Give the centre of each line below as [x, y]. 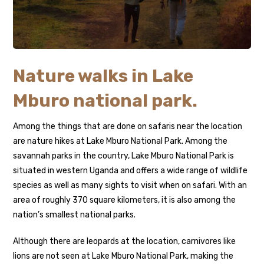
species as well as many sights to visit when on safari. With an [130, 186]
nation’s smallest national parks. [75, 215]
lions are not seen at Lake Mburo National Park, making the [123, 256]
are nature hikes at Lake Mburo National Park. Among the [121, 141]
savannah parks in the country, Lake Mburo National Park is [124, 156]
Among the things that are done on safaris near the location [128, 127]
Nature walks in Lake [103, 76]
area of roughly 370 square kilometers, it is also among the [125, 200]
